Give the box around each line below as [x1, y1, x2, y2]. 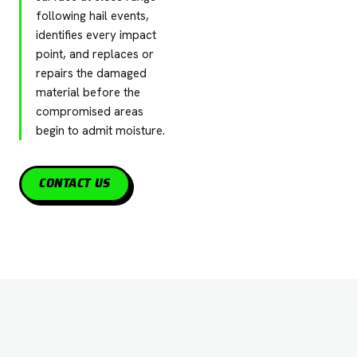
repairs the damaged [36, 65, 147, 81]
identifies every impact [36, 26, 156, 43]
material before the [36, 84, 140, 100]
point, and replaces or [36, 45, 154, 62]
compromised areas [36, 103, 143, 120]
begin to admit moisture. [36, 122, 165, 139]
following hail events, [36, 7, 149, 24]
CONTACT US [39, 175, 111, 192]
